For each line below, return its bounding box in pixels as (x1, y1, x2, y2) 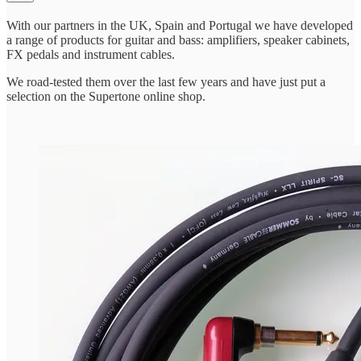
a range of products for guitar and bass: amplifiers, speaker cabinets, (6, 33, 350, 48)
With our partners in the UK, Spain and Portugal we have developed (6, 19, 353, 33)
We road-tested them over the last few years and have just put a (6, 75, 326, 89)
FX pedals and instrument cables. (6, 48, 175, 62)
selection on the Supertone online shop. (6, 89, 205, 104)
